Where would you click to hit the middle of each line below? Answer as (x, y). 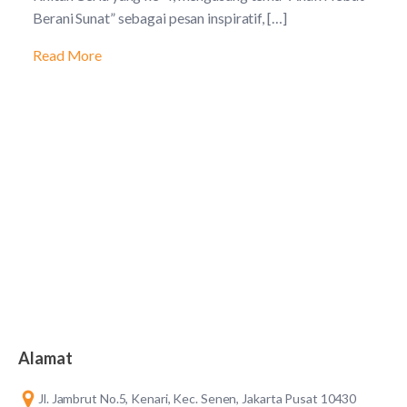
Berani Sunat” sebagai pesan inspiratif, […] (160, 18)
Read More (68, 55)
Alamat (45, 358)
